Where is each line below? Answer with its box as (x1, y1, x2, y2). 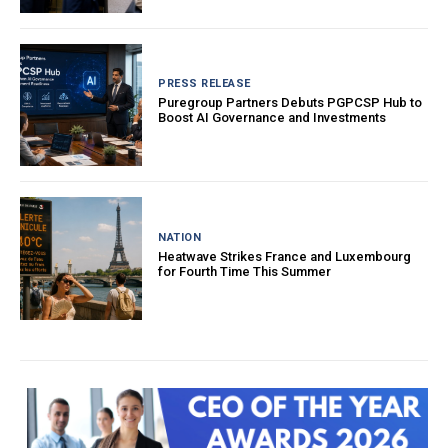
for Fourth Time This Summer (158, 263, 332, 279)
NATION (158, 230, 202, 244)
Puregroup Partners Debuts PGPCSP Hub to (158, 95, 423, 111)
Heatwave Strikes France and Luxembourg (158, 248, 412, 264)
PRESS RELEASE (158, 77, 251, 91)
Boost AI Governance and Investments (158, 110, 387, 126)
